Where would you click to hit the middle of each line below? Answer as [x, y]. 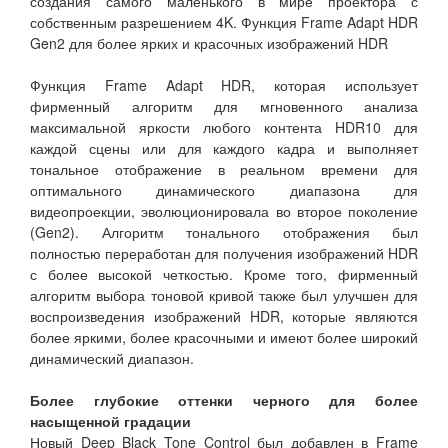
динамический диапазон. [112, 358]
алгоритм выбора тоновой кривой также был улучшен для [224, 295]
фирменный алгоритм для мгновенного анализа [224, 106]
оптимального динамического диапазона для [224, 190]
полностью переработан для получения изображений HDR [224, 253]
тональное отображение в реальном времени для [224, 169]
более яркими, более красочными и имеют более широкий [224, 337]
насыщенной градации [110, 421]
